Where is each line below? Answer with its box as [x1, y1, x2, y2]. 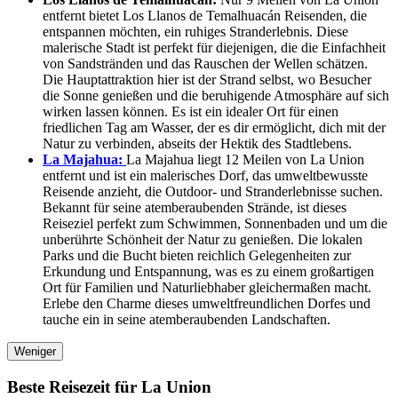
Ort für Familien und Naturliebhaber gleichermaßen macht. [43, 280, 371, 296]
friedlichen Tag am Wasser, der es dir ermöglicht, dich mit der [43, 120, 386, 136]
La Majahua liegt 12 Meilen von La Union [126, 152, 364, 168]
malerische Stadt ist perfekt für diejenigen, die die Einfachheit [43, 40, 386, 56]
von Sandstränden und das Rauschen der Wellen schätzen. [43, 56, 368, 72]
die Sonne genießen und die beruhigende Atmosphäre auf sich [43, 88, 389, 104]
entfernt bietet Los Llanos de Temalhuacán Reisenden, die [43, 8, 367, 24]
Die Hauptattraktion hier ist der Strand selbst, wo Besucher [43, 72, 371, 88]
